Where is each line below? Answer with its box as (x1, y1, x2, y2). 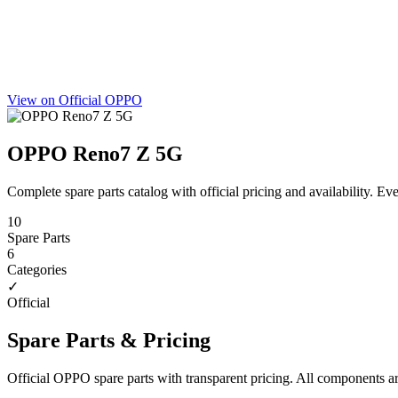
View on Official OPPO (7, 92, 142, 107)
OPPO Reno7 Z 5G (7, 141, 183, 165)
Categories (7, 261, 67, 277)
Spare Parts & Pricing (7, 328, 211, 352)
